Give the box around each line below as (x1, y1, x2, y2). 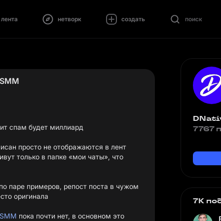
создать (121, 15, 145, 23)
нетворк (57, 15, 81, 23)
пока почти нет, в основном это (17, 212, 124, 220)
